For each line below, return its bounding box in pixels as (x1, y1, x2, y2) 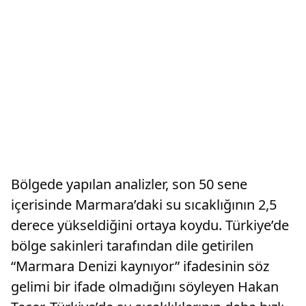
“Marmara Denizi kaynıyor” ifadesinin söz (11, 257, 269, 276)
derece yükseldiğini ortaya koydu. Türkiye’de (11, 216, 289, 235)
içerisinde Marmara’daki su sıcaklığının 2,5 (11, 195, 277, 214)
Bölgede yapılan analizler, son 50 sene (11, 175, 247, 194)
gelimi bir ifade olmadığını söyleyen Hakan (11, 277, 279, 296)
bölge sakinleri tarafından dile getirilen (11, 236, 253, 255)
